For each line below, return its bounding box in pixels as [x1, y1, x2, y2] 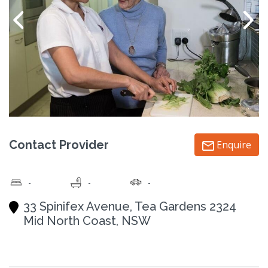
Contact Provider [9, 137, 109, 152]
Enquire [214, 138, 251, 151]
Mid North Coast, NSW [23, 213, 151, 228]
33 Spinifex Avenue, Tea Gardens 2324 [23, 199, 236, 214]
